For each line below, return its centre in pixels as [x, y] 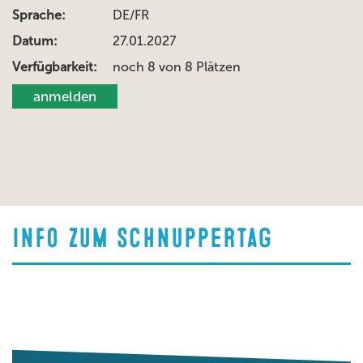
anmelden [65, 96]
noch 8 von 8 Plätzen [177, 67]
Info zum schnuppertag [142, 238]
